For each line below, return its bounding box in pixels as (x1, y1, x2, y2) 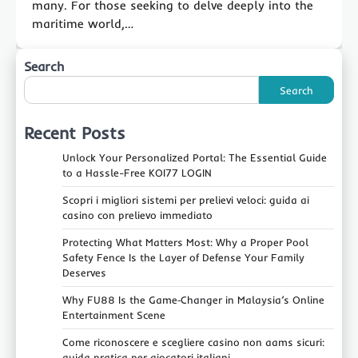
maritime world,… (32, 16, 133, 32)
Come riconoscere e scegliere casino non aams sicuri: (62, 336, 324, 349)
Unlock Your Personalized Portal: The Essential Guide (62, 151, 327, 165)
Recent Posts (24, 122, 125, 144)
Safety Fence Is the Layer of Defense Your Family (62, 251, 304, 265)
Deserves (62, 266, 106, 280)
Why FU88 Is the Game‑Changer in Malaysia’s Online (62, 293, 324, 307)
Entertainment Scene (62, 308, 165, 322)
